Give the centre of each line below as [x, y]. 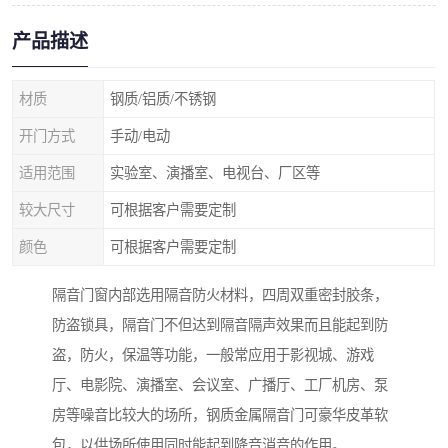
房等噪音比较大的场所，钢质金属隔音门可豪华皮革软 [220, 415]
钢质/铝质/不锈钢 [163, 99]
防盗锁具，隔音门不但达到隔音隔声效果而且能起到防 [220, 325]
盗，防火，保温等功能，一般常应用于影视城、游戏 [213, 355]
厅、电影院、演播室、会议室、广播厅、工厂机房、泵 [220, 385]
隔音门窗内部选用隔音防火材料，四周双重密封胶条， [220, 295]
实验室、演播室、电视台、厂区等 [215, 173]
